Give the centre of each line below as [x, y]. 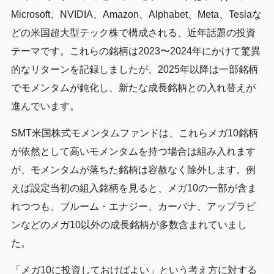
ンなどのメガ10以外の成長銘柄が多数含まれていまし [129, 224]
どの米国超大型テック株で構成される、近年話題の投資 [133, 32]
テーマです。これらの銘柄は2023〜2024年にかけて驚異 [135, 51]
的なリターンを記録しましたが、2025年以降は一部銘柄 [134, 69]
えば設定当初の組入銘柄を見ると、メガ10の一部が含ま [134, 188]
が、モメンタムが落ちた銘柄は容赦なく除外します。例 [133, 169]
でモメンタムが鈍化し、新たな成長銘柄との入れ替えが [133, 87]
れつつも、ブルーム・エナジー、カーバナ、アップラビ [133, 206]
